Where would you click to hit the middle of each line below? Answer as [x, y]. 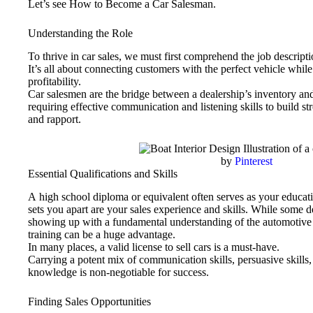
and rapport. [54, 119]
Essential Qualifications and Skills [103, 173]
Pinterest [254, 161]
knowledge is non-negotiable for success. [118, 272]
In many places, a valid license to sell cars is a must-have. [154, 247]
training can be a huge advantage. [102, 234]
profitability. [54, 81]
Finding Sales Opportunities [89, 301]
